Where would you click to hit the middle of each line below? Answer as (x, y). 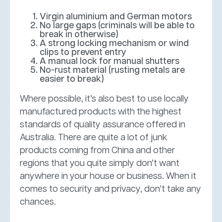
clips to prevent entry (83, 52)
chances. (38, 202)
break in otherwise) (79, 34)
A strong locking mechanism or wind (114, 43)
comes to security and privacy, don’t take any (111, 189)
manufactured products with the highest (101, 112)
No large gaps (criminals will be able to (117, 26)
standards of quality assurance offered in (103, 125)
